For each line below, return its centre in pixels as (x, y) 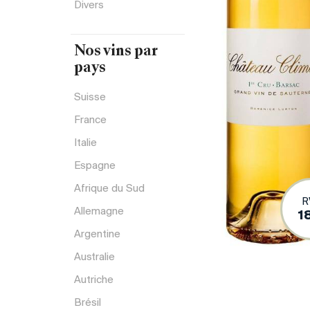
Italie (85, 143)
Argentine (97, 234)
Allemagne (99, 211)
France (90, 120)
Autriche (94, 280)
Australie (94, 257)
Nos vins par (116, 52)
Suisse (90, 97)
